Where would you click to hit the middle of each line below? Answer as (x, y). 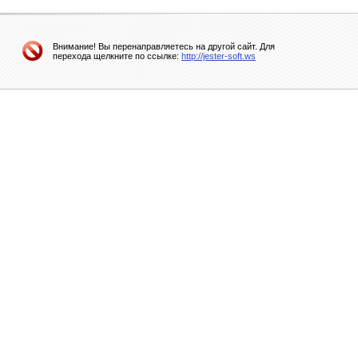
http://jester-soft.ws (219, 56)
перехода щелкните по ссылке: (117, 56)
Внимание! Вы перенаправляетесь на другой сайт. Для (164, 46)
